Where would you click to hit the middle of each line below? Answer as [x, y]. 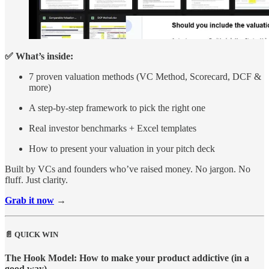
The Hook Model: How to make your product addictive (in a [127, 258]
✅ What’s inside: [39, 56]
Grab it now [29, 200]
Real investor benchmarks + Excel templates [113, 128]
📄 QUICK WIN [32, 234]
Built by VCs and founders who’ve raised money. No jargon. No [128, 169]
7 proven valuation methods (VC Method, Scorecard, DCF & [145, 76]
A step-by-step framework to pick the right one [117, 107]
